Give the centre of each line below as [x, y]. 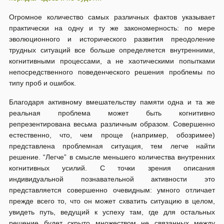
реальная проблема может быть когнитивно [112, 113]
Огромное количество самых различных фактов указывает [112, 17]
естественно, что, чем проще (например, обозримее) [112, 135]
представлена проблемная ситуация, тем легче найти [112, 146]
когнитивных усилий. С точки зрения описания [112, 168]
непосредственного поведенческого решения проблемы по [112, 72]
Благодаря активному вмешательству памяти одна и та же [112, 102]
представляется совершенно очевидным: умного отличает [112, 190]
